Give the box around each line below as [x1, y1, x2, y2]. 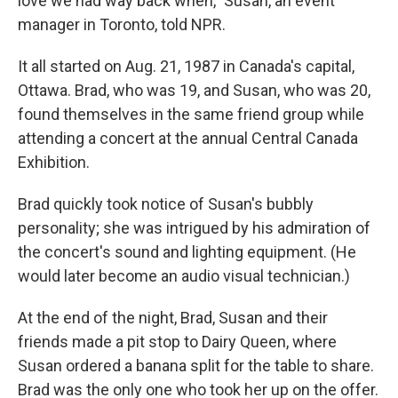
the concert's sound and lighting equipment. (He [18, 243, 356, 261]
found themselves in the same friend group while [18, 105, 364, 123]
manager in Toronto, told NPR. [18, 15, 226, 34]
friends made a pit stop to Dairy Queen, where [18, 332, 337, 351]
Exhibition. [18, 153, 90, 171]
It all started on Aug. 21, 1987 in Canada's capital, [18, 57, 354, 76]
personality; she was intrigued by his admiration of [18, 219, 370, 237]
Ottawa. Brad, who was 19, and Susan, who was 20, [18, 81, 370, 99]
